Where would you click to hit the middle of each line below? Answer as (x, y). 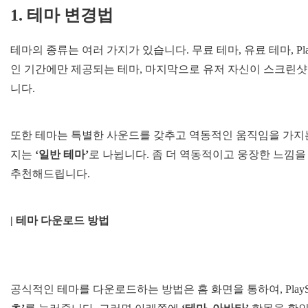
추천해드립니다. (50, 174)
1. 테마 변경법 (62, 15)
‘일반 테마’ (62, 154)
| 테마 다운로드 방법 (60, 220)
